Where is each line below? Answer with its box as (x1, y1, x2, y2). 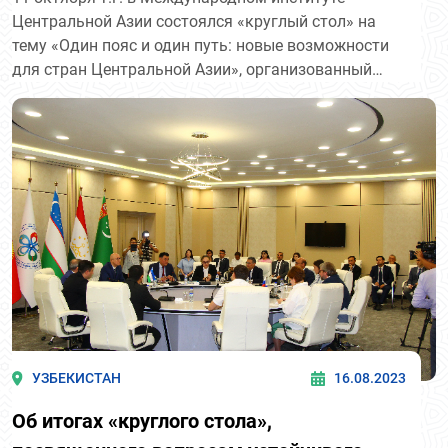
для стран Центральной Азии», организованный (12, 60, 372, 80)
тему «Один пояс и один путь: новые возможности (12, 36, 389, 56)
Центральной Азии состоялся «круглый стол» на (12, 12, 376, 32)
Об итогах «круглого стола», (12, 408, 272, 433)
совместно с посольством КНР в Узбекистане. (12, 84, 358, 104)
